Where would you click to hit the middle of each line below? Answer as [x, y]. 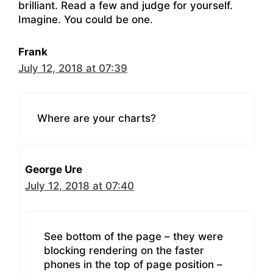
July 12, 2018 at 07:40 [80, 186]
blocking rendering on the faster [124, 250]
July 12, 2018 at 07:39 [73, 68]
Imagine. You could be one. [86, 19]
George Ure [54, 170]
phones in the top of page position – [133, 264]
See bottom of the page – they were [133, 236]
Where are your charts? [97, 119]
